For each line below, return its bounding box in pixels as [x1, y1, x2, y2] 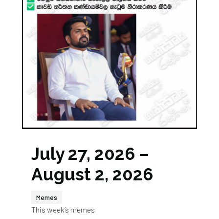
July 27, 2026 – [31, 144, 149, 164]
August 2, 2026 [31, 164, 153, 185]
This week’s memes [31, 205, 95, 215]
